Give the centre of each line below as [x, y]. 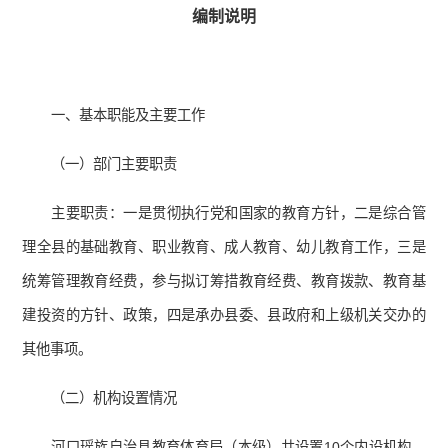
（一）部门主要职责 [114, 164]
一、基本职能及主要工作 [128, 115]
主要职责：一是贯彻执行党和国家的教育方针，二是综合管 [238, 213]
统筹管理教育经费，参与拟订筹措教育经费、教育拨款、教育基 [224, 281]
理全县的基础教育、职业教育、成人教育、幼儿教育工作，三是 [224, 247]
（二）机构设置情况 [114, 398]
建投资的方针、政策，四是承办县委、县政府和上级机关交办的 [224, 315]
